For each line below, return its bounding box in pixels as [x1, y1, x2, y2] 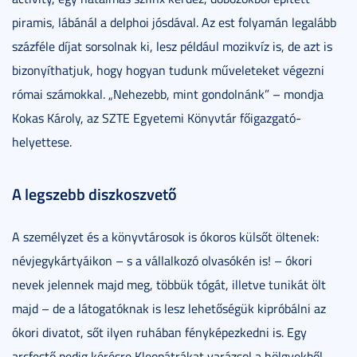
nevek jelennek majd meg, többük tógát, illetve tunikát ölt [12, 275, 326, 293]
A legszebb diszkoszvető [12, 182, 177, 205]
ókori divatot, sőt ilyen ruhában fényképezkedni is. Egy [12, 323, 307, 341]
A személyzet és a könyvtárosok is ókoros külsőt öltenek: [12, 227, 319, 245]
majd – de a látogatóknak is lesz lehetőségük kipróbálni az [12, 299, 326, 317]
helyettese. [12, 132, 72, 151]
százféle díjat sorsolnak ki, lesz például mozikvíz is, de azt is [12, 37, 332, 55]
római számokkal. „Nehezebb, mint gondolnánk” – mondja [12, 84, 324, 103]
